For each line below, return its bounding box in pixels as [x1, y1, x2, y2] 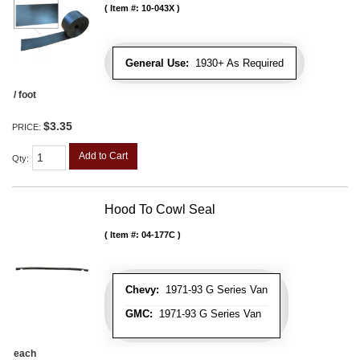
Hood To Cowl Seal [104, 202, 215, 217]
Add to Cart [79, 150, 128, 162]
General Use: [125, 57, 189, 70]
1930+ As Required [189, 57, 284, 70]
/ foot [14, 89, 36, 101]
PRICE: [12, 122, 43, 133]
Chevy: [125, 284, 159, 297]
